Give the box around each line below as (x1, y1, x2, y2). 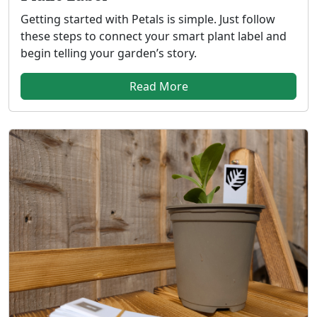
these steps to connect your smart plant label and (21, 28, 287, 45)
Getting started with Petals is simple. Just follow (21, 11, 275, 28)
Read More (129, 79, 188, 95)
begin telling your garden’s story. (21, 45, 197, 62)
